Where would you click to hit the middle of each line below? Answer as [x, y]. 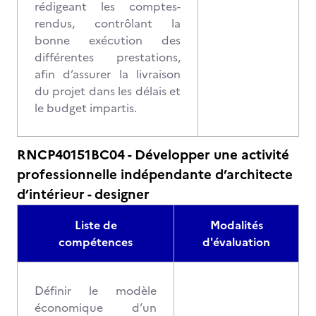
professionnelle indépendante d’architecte [155, 175]
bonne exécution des [108, 40]
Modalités [236, 225]
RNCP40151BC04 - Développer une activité [153, 155]
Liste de [96, 225]
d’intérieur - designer [83, 194]
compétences [96, 242]
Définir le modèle [96, 291]
